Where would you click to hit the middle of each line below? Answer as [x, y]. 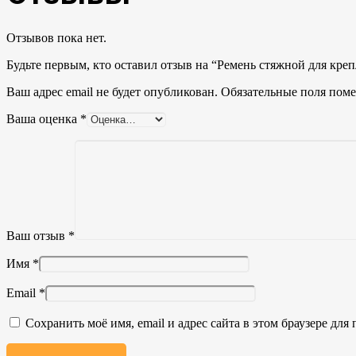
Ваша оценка [43, 118]
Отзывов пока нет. [56, 37]
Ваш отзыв [37, 235]
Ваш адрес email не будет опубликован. [112, 91]
